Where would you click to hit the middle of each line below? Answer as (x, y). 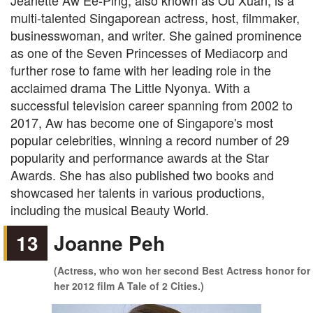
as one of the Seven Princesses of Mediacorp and (149, 52)
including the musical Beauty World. (110, 210)
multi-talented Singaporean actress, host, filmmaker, (155, 17)
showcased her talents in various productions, (138, 192)
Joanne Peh (110, 243)
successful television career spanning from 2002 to (152, 105)
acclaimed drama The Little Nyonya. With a (130, 87)
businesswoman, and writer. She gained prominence (156, 35)
